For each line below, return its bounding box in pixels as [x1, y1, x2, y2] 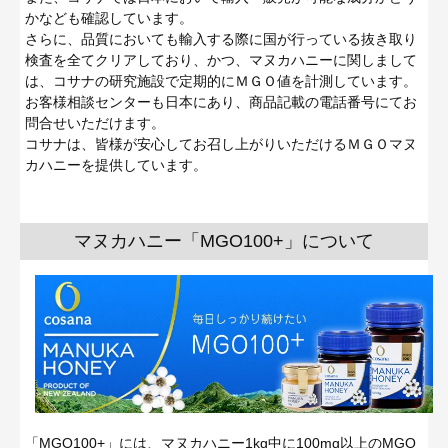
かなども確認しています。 [25, 9, 193, 26]
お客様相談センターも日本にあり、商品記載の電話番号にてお [25, 93, 417, 110]
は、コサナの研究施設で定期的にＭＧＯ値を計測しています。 [25, 72, 417, 89]
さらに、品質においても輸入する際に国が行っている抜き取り [25, 30, 417, 47]
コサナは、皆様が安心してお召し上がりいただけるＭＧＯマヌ [25, 135, 417, 152]
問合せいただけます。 [25, 114, 165, 131]
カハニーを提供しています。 [25, 156, 207, 173]
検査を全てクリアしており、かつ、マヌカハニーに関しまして [25, 51, 417, 68]
